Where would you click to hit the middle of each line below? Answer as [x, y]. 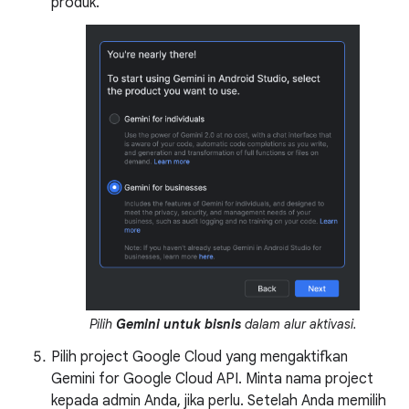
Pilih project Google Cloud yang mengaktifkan [199, 357]
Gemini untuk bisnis [178, 325]
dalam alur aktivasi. [299, 325]
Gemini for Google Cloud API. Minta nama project [212, 379]
